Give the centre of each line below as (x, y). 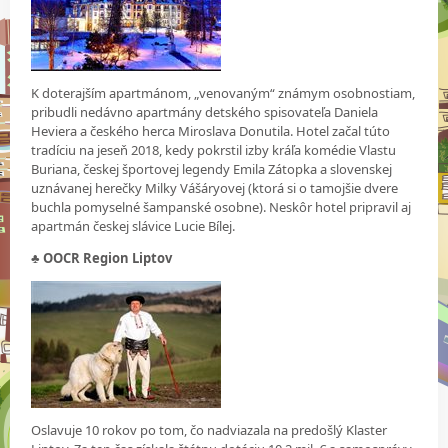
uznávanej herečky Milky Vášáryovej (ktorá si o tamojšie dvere (215, 187)
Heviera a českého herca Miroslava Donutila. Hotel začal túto (211, 130)
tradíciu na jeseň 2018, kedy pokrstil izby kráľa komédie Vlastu (214, 149)
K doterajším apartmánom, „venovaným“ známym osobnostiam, (223, 92)
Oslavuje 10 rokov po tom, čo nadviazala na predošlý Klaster (209, 429)
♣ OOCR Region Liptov (102, 257)
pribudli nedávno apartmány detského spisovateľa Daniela (205, 111)
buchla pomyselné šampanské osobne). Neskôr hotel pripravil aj (221, 206)
